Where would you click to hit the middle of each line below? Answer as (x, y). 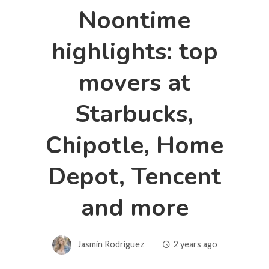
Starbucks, (134, 114)
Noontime (134, 20)
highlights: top (134, 51)
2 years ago (195, 244)
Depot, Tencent (134, 176)
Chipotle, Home (134, 145)
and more (134, 207)
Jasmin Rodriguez (110, 244)
